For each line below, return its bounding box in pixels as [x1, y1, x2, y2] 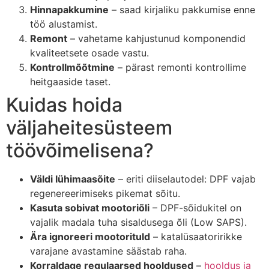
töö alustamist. [30, 17, 97, 30]
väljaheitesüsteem [6, 115, 172, 139]
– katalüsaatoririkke [150, 230, 242, 243]
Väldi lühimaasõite [30, 172, 115, 185]
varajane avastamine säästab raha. [30, 244, 187, 257]
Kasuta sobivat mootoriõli [30, 201, 150, 214]
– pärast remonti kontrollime [115, 61, 246, 73]
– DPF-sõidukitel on [150, 201, 241, 214]
